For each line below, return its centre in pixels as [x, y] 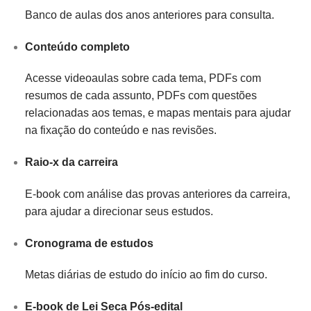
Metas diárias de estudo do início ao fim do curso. [146, 275]
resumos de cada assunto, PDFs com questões [141, 96]
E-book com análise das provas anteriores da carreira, [157, 194]
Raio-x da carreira [71, 162]
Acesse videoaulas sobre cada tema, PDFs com [143, 78]
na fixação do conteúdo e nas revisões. [120, 131]
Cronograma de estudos [89, 243]
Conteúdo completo [77, 47]
